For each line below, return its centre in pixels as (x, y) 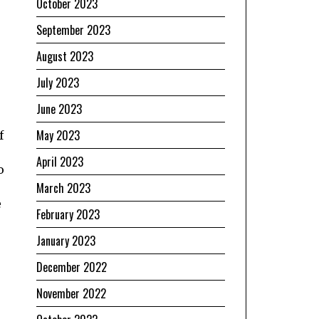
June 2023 (59, 109)
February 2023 (68, 214)
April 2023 (60, 161)
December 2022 (72, 267)
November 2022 (71, 293)
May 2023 (58, 135)
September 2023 (73, 30)
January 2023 (66, 240)
